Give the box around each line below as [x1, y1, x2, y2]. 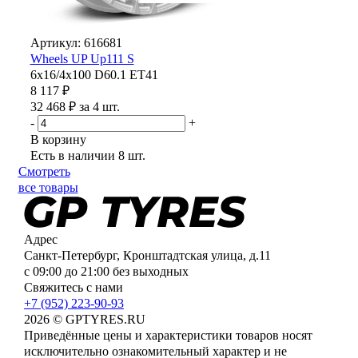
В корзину [30, 133, 86, 146]
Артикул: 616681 [30, 36, 122, 50]
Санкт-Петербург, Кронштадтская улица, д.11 [24, 249, 271, 262]
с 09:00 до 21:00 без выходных [24, 265, 189, 278]
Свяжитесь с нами [24, 280, 123, 294]
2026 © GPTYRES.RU [24, 312, 145, 326]
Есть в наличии [30, 149, 115, 162]
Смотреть [18, 165, 70, 178]
